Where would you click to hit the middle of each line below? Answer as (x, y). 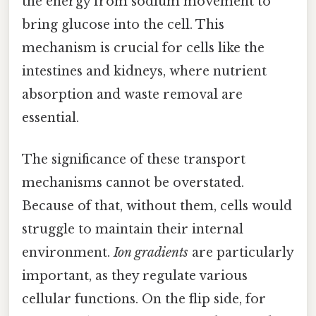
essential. (50, 118)
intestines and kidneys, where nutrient (144, 72)
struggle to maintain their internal (133, 230)
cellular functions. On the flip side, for (144, 299)
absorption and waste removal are (132, 95)
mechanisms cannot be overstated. (133, 183)
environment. (68, 253)
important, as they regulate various (135, 276)
